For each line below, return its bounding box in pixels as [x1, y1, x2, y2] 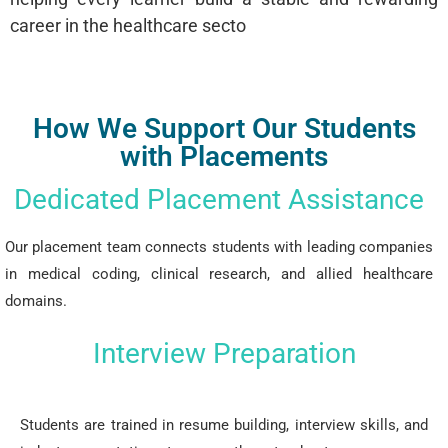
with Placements [120, 140, 328, 173]
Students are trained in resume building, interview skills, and [20, 416, 428, 434]
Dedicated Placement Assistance [14, 183, 424, 216]
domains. [5, 292, 67, 310]
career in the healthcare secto [10, 15, 246, 36]
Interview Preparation [92, 337, 356, 370]
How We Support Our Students [32, 112, 416, 145]
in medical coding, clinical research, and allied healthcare [5, 265, 433, 283]
